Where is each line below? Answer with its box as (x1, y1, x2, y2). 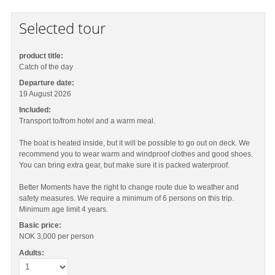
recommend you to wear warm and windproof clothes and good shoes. (19, 150, 254, 158)
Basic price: (19, 221, 62, 230)
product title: (19, 52, 64, 60)
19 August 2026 (19, 90, 72, 98)
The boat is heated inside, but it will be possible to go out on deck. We (19, 139, 250, 147)
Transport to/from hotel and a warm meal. (19, 117, 156, 125)
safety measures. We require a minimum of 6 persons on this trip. (19, 194, 234, 203)
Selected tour (19, 18, 106, 38)
